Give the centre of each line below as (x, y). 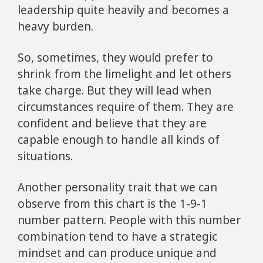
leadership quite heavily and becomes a (123, 10)
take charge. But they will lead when (114, 90)
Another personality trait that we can (117, 187)
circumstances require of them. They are (126, 107)
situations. (45, 156)
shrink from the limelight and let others (124, 74)
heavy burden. (55, 27)
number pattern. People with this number (129, 220)
